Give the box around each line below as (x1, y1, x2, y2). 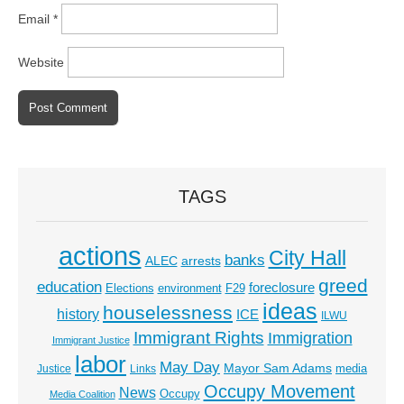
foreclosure (248, 280, 315, 296)
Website (18, 54, 64, 69)
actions (58, 242, 142, 271)
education (36, 278, 102, 297)
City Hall (268, 246, 346, 271)
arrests (180, 253, 221, 269)
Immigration (267, 329, 353, 348)
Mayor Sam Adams (224, 362, 332, 376)
